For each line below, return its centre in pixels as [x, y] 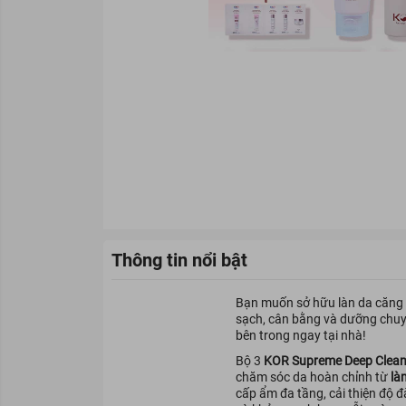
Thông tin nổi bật [179, 260]
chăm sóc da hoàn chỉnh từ [313, 377]
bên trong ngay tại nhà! [300, 335]
